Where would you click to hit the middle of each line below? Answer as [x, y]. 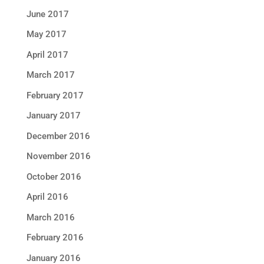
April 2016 [47, 197]
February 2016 [55, 237]
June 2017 [47, 14]
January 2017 [53, 115]
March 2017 [50, 75]
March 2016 [50, 217]
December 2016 [58, 136]
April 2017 [47, 55]
